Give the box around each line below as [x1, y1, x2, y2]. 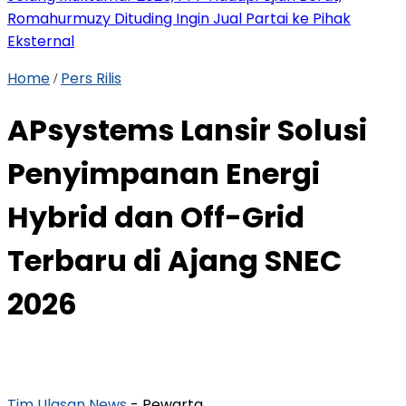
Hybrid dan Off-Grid [7, 197, 304, 238]
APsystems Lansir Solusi [7, 110, 367, 151]
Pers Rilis [61, 68, 121, 89]
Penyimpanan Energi [7, 153, 320, 195]
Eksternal [7, 31, 74, 52]
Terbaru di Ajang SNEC [7, 240, 342, 282]
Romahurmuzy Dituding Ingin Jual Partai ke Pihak [7, 8, 351, 29]
